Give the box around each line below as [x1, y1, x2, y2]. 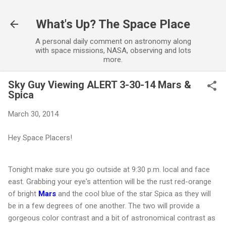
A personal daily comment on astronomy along [35, 37, 191, 46]
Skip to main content [79, 8, 147, 17]
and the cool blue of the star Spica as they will [56, 189, 211, 198]
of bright [8, 189, 38, 198]
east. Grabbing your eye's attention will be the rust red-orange [8, 177, 211, 186]
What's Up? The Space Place [36, 17, 190, 31]
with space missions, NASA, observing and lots [35, 46, 191, 55]
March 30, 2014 [8, 109, 59, 119]
